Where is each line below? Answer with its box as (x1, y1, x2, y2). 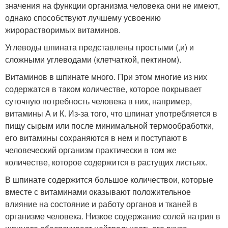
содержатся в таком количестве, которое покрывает (5, 83, 202, 95)
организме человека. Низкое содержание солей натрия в (5, 210, 220, 222)
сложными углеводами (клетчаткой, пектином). (5, 53, 181, 65)
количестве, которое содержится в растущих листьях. (5, 156, 207, 168)
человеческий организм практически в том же (5, 144, 177, 156)
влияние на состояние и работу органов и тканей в (5, 198, 197, 210)
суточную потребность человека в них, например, (5, 95, 192, 107)
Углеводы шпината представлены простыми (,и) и (5, 41, 194, 53)
